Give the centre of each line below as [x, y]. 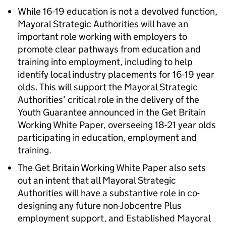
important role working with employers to [102, 37]
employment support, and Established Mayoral [114, 218]
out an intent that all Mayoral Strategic [97, 180]
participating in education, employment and [107, 137]
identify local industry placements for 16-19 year [116, 74]
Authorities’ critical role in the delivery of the [108, 100]
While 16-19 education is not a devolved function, [118, 11]
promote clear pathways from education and [109, 49]
